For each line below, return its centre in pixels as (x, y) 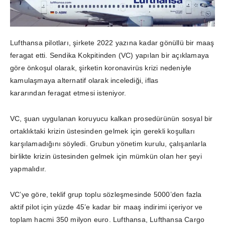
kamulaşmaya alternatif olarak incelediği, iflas (84, 80)
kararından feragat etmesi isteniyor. (68, 93)
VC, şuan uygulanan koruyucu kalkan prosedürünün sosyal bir (111, 118)
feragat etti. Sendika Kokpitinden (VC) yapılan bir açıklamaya (110, 55)
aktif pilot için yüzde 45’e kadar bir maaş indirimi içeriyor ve (106, 207)
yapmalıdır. (28, 168)
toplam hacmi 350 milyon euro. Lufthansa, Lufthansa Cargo (107, 219)
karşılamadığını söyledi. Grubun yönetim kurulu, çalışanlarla (108, 143)
